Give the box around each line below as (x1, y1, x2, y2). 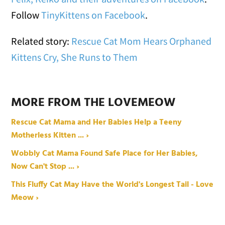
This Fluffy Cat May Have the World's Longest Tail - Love (11, 178, 214, 191)
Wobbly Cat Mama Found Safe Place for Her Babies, (11, 147, 198, 160)
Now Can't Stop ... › (11, 160, 80, 173)
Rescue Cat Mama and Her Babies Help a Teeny (11, 116, 182, 129)
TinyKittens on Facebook (41, 8, 146, 21)
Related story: (11, 34, 72, 47)
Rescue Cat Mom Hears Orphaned (71, 34, 212, 47)
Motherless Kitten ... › (11, 129, 89, 142)
